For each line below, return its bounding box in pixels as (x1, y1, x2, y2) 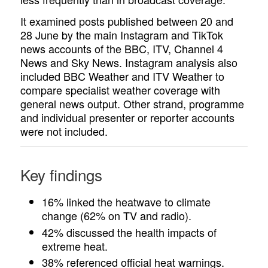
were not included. (20, 123, 108, 139)
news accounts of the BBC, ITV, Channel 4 (20, 41, 224, 57)
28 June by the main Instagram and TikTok (20, 27, 224, 43)
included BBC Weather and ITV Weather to (20, 68, 225, 84)
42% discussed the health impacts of (42, 224, 217, 240)
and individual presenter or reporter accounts (20, 109, 235, 126)
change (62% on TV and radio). (42, 208, 192, 224)
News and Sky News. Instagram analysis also (20, 54, 238, 71)
